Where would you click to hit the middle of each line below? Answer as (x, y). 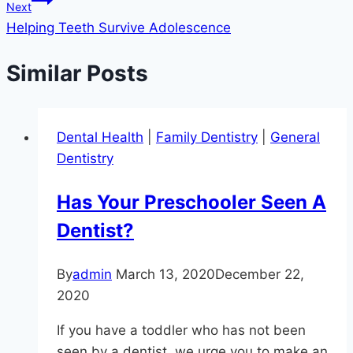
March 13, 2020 (165, 274)
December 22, (260, 274)
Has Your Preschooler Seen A (191, 202)
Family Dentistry (207, 137)
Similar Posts (77, 73)
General (295, 137)
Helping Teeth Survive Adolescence (119, 27)
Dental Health (100, 137)
